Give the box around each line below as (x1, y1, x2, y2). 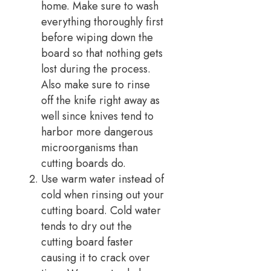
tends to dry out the (41, 218, 132, 234)
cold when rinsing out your (41, 186, 164, 203)
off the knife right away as (41, 92, 160, 108)
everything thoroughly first (41, 13, 163, 30)
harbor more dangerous (41, 123, 153, 140)
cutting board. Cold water (41, 202, 161, 218)
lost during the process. (41, 60, 151, 77)
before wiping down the (41, 29, 153, 45)
